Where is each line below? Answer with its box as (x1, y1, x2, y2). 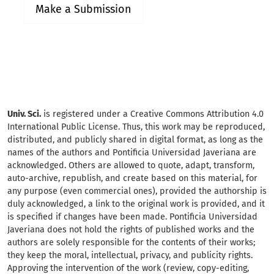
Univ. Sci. (7, 109, 41, 120)
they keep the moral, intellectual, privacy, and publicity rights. (7, 250, 253, 261)
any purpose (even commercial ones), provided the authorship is (7, 186, 267, 197)
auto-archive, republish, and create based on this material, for (7, 173, 257, 184)
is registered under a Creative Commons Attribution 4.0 (41, 109, 264, 120)
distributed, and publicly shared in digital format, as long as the (7, 135, 263, 146)
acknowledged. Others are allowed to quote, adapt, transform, (7, 160, 254, 171)
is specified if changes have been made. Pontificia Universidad (7, 212, 257, 223)
